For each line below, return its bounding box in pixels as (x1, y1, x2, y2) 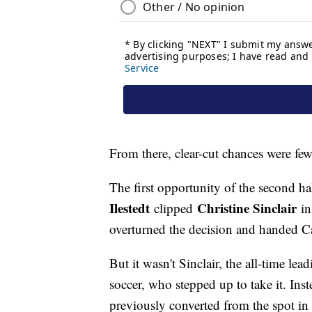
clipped (150, 199, 197, 217)
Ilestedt (109, 198, 150, 218)
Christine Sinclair (197, 198, 297, 218)
